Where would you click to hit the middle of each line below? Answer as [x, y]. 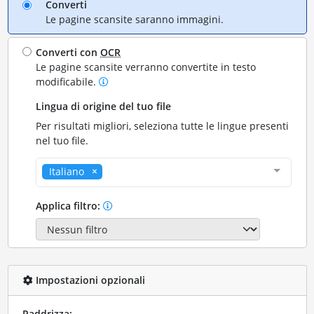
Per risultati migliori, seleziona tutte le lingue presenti [163, 125]
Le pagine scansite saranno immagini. [134, 19]
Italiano [67, 171]
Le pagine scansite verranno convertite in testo [146, 67]
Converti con [68, 52]
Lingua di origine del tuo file [104, 106]
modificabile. [68, 81]
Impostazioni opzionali [89, 280]
